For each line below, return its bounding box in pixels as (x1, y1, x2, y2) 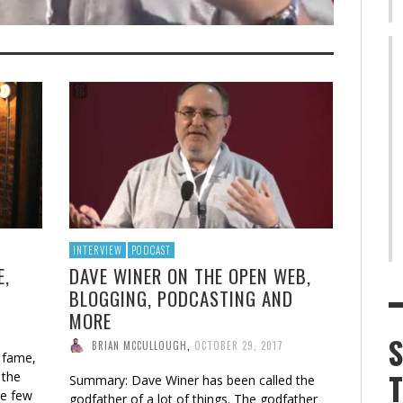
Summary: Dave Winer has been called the (69, 371, 315, 389)
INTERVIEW (73, 242, 122, 257)
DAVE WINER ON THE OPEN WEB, (69, 261, 311, 290)
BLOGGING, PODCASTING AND (69, 283, 293, 312)
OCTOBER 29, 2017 (194, 337, 283, 353)
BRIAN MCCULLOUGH (92, 337, 187, 353)
